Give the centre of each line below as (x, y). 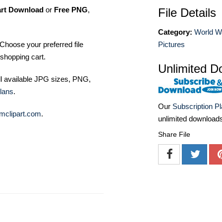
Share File (174, 135)
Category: (175, 32)
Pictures (171, 44)
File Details (187, 13)
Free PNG (71, 9)
